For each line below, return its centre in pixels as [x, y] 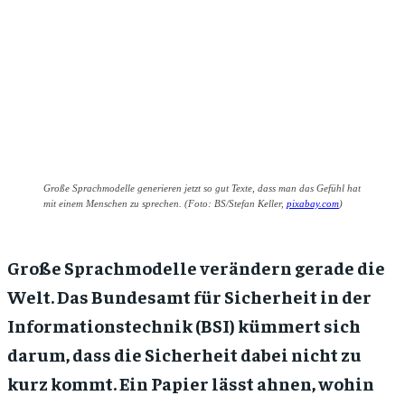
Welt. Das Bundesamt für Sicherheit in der [189, 297]
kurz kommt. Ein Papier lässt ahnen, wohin [191, 383]
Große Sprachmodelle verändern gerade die [196, 268]
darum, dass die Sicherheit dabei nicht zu [184, 354]
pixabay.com [313, 204]
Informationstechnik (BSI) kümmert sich [184, 325]
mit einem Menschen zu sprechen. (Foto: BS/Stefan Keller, [165, 204]
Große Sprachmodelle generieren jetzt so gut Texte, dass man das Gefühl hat [202, 188]
